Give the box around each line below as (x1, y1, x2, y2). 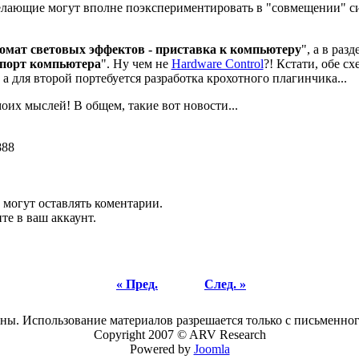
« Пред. (116, 277, 158, 291)
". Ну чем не (100, 57, 171, 71)
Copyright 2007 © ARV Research (93, 328, 266, 341)
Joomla (193, 342, 230, 356)
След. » (204, 277, 246, 291)
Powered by (129, 342, 194, 356)
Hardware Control (171, 57, 264, 71)
